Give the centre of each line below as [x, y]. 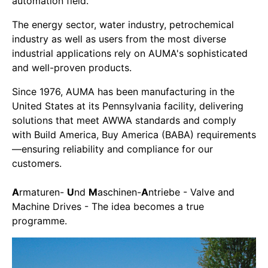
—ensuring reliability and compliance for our [112, 149]
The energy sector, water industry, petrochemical [123, 24]
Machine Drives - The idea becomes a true [108, 206]
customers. [38, 163]
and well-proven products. [72, 67]
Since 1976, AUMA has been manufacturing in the [123, 91]
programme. [39, 220]
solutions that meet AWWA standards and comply [124, 120]
